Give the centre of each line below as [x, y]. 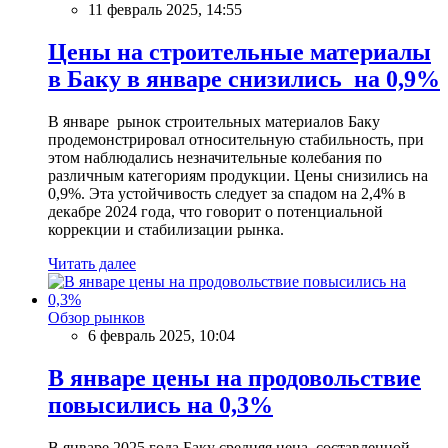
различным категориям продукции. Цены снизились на [238, 175]
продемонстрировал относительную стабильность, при [236, 139]
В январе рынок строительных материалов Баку [214, 121]
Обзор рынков [96, 317]
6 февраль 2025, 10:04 [161, 335]
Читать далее [92, 263]
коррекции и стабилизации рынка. [166, 229]
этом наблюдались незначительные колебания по [215, 157]
